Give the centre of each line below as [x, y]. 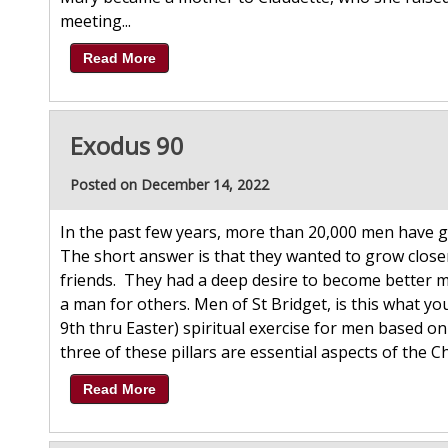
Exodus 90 [127, 146]
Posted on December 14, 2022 [169, 185]
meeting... [95, 21]
